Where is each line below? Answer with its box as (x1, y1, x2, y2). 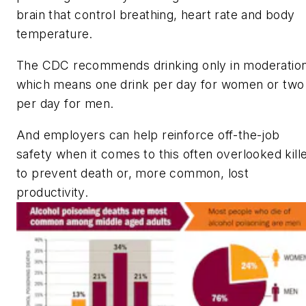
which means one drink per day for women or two (16, 77, 305, 92)
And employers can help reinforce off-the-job (16, 127, 280, 142)
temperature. (16, 27, 93, 42)
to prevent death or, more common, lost (16, 165, 249, 180)
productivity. (16, 184, 89, 199)
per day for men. (16, 96, 114, 111)
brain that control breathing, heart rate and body (16, 8, 295, 23)
